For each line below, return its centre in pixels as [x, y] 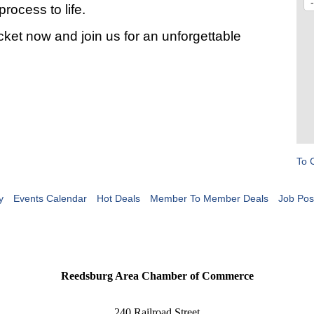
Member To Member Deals [209, 198]
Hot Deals [118, 198]
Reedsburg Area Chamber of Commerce [157, 276]
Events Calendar [50, 198]
